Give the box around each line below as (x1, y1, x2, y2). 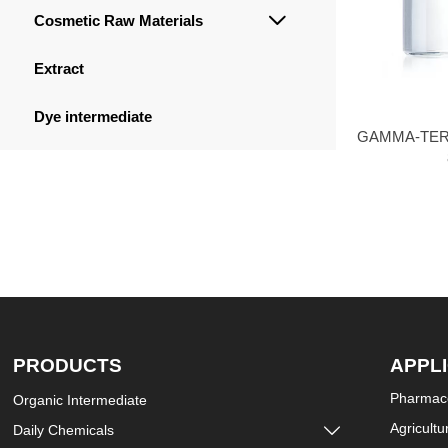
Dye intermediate (33, 107, 152, 125)
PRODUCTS (13, 355, 123, 377)
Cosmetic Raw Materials (33, 11, 203, 29)
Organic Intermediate (13, 391, 148, 408)
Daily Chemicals (13, 421, 115, 438)
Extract (33, 59, 84, 77)
